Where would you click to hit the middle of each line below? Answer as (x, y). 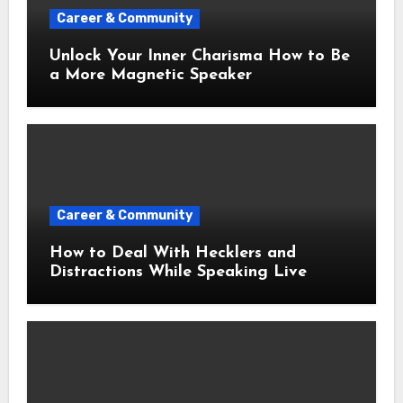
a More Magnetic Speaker (150, 75)
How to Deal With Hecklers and (172, 254)
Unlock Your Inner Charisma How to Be (199, 56)
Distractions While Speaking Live (178, 273)
